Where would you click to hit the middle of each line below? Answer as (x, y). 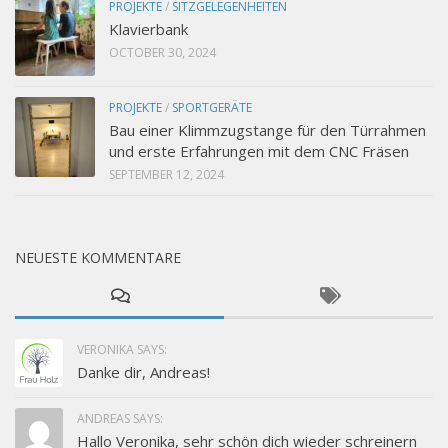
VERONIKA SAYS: (122, 350)
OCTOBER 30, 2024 (162, 53)
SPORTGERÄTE (212, 108)
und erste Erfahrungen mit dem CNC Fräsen (259, 151)
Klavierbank (148, 29)
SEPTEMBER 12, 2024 (166, 175)
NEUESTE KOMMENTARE (98, 258)
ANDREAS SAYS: (120, 419)
